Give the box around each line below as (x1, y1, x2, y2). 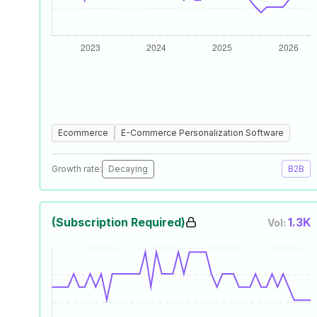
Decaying (108, 163, 148, 174)
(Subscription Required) (52, 215, 185, 229)
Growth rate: (52, 163, 102, 174)
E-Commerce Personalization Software (121, 127, 284, 138)
